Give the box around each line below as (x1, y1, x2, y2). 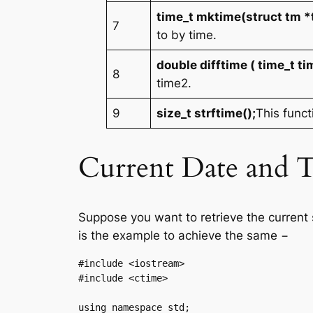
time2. (156, 75, 192, 90)
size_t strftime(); (156, 105, 256, 120)
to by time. (156, 27, 217, 42)
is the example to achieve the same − (78, 228, 289, 243)
